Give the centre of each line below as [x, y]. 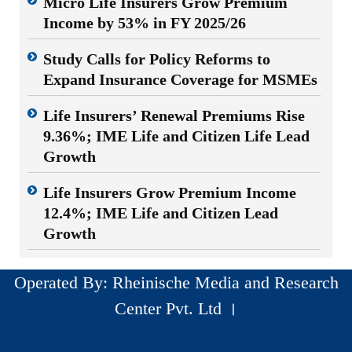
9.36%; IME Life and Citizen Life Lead [176, 136]
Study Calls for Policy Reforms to [157, 59]
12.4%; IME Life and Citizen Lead [161, 213]
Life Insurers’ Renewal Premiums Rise [174, 115]
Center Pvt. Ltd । [176, 308]
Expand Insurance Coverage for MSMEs [180, 79]
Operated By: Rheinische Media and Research [176, 282]
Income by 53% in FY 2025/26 [145, 22]
